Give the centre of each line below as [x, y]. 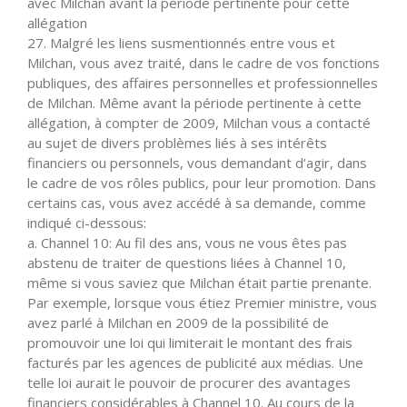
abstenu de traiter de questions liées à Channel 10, [187, 262]
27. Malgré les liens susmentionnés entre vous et [181, 42]
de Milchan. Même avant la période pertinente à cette [194, 102]
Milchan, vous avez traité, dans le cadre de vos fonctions [203, 62]
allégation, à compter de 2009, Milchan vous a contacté [199, 122]
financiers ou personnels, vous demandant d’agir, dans [197, 162]
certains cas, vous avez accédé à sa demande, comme [197, 202]
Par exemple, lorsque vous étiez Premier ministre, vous [202, 302]
